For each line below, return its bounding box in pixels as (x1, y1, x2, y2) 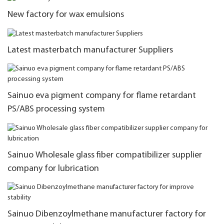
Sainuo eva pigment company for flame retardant (7, 91, 196, 101)
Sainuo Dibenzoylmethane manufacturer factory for (7, 209, 206, 219)
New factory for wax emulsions (7, 10, 124, 20)
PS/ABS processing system (7, 104, 105, 114)
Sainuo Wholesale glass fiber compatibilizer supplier (7, 150, 202, 160)
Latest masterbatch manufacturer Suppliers (7, 45, 173, 55)
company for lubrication (7, 163, 99, 173)
